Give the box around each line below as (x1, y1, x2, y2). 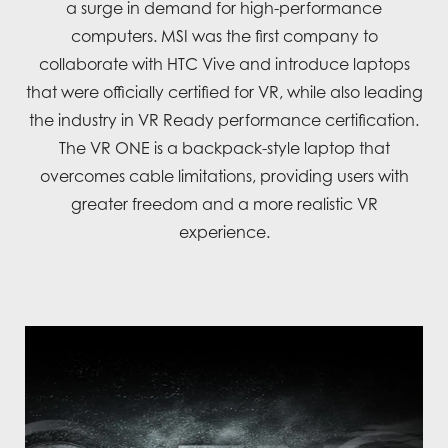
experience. (178, 221, 270, 242)
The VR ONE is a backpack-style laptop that (58, 137, 390, 158)
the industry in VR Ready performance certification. (29, 109, 419, 130)
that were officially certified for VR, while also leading (25, 81, 423, 102)
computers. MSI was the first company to (70, 25, 378, 46)
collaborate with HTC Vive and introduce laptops (38, 53, 410, 74)
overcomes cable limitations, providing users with (39, 165, 409, 186)
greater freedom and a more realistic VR (70, 193, 378, 214)
